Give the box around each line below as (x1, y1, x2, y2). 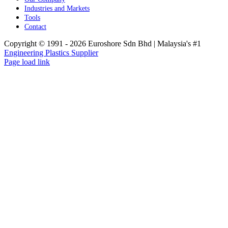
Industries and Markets (24, 4, 90, 12)
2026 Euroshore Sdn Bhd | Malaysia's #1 (70, 39, 201, 48)
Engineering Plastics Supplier (4, 48, 98, 57)
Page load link (4, 57, 50, 66)
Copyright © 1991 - (4, 39, 70, 48)
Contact (24, 22, 46, 31)
